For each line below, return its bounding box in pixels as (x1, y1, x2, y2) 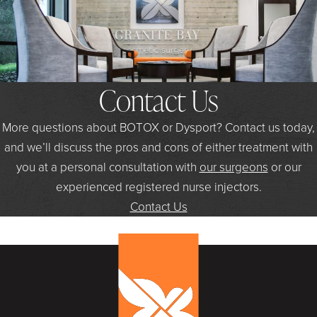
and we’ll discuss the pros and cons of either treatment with (4, 138, 313, 155)
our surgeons (199, 158, 268, 175)
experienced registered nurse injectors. (55, 178, 262, 195)
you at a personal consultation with (16, 158, 200, 175)
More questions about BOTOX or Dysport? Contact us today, (2, 118, 315, 135)
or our (267, 158, 301, 175)
